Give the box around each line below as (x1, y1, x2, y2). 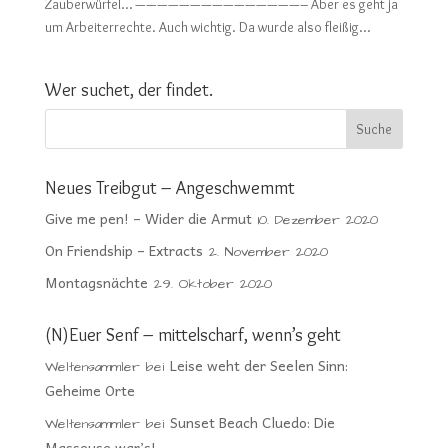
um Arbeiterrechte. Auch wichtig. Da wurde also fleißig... (44, 18, 371, 37)
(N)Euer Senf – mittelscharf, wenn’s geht (44, 324, 341, 347)
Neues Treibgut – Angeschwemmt (44, 177, 295, 200)
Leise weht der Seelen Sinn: (169, 354, 348, 377)
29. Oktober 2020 (153, 274, 272, 295)
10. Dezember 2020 (257, 210, 378, 231)
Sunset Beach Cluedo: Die (169, 411, 335, 434)
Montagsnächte (44, 271, 148, 294)
